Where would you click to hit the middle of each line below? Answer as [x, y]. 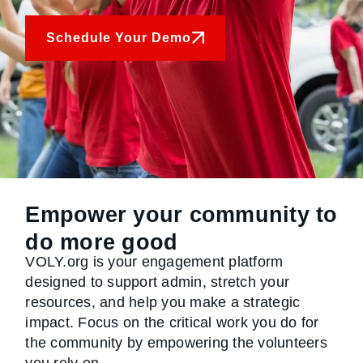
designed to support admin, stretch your [158, 282]
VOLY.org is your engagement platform [154, 262]
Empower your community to [181, 214]
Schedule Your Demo [119, 37]
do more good [102, 242]
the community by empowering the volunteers [176, 343]
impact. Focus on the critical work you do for [172, 323]
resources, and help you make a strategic [163, 303]
